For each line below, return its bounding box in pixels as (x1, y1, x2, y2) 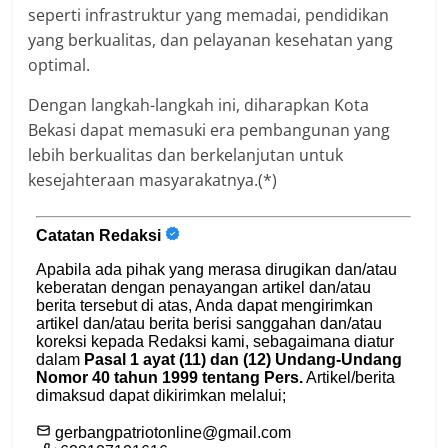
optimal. (28, 53, 91, 76)
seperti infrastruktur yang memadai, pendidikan (28, 3, 390, 26)
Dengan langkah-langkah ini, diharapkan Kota (28, 93, 370, 116)
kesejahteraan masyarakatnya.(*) (28, 168, 278, 191)
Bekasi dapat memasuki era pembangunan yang (28, 118, 391, 141)
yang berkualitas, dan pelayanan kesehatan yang (28, 28, 394, 51)
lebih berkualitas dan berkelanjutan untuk (28, 143, 344, 166)
